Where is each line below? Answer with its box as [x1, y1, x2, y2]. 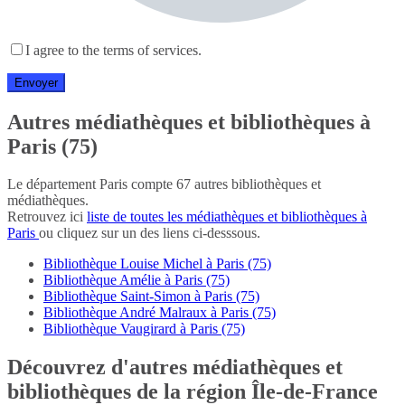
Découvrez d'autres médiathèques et [7, 355, 343, 380]
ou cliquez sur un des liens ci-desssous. [39, 225, 260, 241]
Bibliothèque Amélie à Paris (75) [43, 272, 230, 288]
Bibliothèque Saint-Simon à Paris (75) [43, 288, 259, 305]
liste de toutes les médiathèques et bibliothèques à [87, 209, 367, 225]
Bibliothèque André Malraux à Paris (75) [43, 305, 276, 321]
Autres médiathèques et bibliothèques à [7, 109, 371, 134]
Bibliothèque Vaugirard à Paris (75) [43, 321, 245, 337]
